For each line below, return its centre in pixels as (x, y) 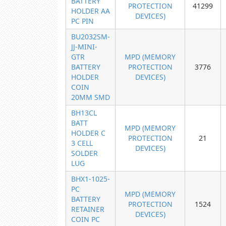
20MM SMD (91, 97)
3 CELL (82, 143)
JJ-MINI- (84, 47)
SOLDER (84, 153)
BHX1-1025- (91, 179)
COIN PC (86, 219)
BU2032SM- (91, 37)
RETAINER (88, 209)
